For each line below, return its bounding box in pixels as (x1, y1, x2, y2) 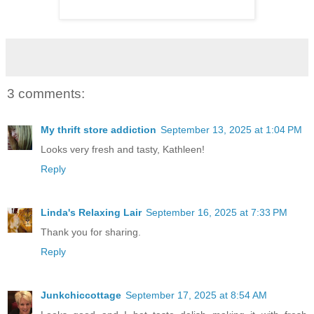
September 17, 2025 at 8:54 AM (125, 289, 267, 301)
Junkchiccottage (41, 289, 121, 301)
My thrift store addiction (41, 124, 156, 136)
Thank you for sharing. (41, 226, 141, 238)
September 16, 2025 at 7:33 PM (146, 207, 287, 219)
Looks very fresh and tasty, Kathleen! (41, 144, 205, 156)
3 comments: (7, 86, 85, 101)
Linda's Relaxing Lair (41, 207, 142, 219)
